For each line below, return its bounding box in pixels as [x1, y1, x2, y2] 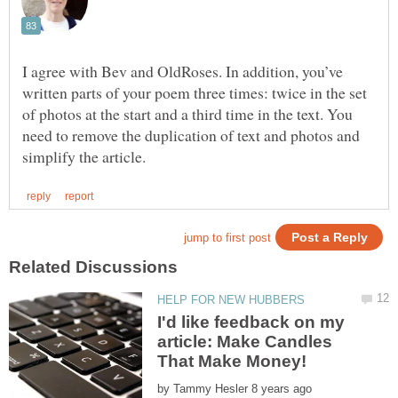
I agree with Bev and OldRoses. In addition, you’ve [22, 60, 343, 82]
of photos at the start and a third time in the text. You [22, 102, 353, 124]
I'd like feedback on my [157, 312, 346, 331]
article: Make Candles [157, 331, 333, 351]
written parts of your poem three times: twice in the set [22, 81, 367, 103]
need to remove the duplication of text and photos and [22, 123, 360, 146]
